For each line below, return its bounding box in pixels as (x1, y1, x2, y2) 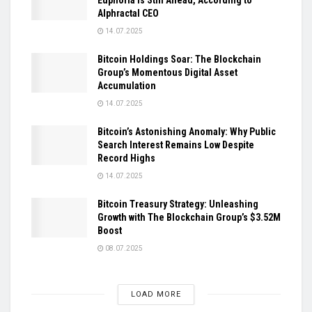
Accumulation (97, 79, 156, 91)
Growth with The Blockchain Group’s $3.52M (97, 211, 281, 223)
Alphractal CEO (97, 7, 159, 19)
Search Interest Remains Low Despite (97, 139, 254, 150)
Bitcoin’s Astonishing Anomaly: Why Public (97, 125, 276, 137)
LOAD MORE (131, 289, 181, 299)
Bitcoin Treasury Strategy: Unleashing (97, 198, 258, 210)
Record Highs (97, 152, 155, 164)
